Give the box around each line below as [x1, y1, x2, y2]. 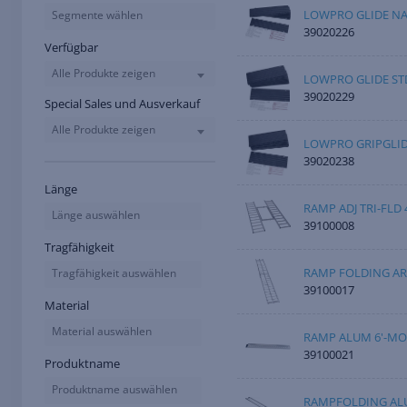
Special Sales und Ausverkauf [45, 95, 200, 113]
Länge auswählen [52, 207, 140, 223]
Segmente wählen [52, 7, 143, 24]
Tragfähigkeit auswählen [52, 265, 176, 282]
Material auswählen [52, 323, 152, 340]
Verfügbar [45, 39, 98, 56]
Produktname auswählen [52, 382, 177, 398]
